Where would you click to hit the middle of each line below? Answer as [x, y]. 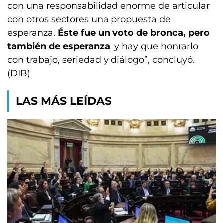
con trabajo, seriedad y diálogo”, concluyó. [101, 60]
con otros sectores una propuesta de [89, 19]
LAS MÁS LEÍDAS [64, 101]
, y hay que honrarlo [154, 46]
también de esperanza [59, 46]
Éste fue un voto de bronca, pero [134, 33]
